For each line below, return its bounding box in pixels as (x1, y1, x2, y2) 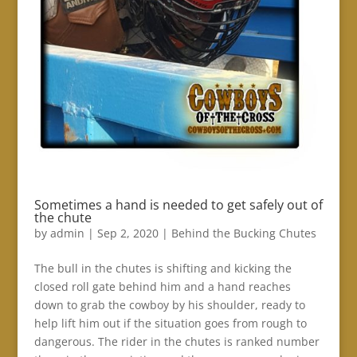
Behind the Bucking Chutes (171, 225, 316, 241)
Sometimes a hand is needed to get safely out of (33, 195, 323, 214)
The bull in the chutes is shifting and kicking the (33, 260, 292, 276)
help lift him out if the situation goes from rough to (33, 315, 307, 331)
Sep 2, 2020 (96, 225, 159, 241)
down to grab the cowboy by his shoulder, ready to (33, 296, 305, 312)
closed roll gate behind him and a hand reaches (33, 278, 291, 294)
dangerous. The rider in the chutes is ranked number (33, 333, 320, 349)
